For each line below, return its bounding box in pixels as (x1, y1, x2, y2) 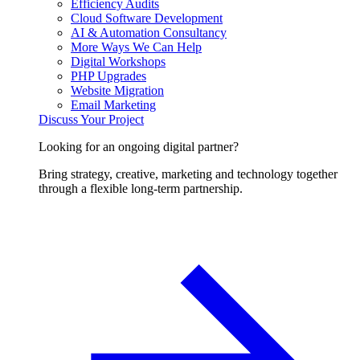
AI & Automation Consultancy (71, 26, 227, 39)
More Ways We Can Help (71, 40, 202, 54)
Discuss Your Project (39, 112, 144, 126)
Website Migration (71, 84, 164, 97)
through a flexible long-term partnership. (39, 182, 243, 195)
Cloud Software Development (71, 11, 223, 25)
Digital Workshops (71, 55, 166, 68)
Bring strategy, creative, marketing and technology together (39, 167, 337, 181)
